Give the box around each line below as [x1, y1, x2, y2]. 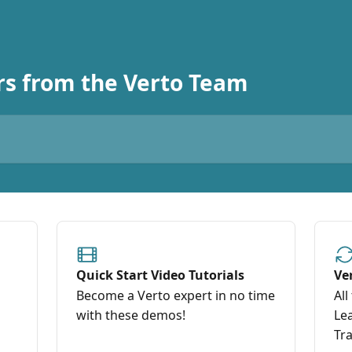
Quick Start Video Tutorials [76, 266, 244, 284]
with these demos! [76, 306, 185, 324]
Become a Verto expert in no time [76, 287, 275, 304]
